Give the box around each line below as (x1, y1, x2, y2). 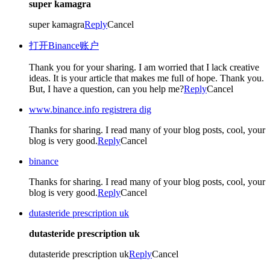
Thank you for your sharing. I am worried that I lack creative (29, 61, 259, 72)
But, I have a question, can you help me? (29, 83, 184, 94)
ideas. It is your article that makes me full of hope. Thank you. (29, 72, 264, 83)
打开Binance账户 (29, 40, 99, 51)
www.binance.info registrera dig (29, 104, 151, 115)
